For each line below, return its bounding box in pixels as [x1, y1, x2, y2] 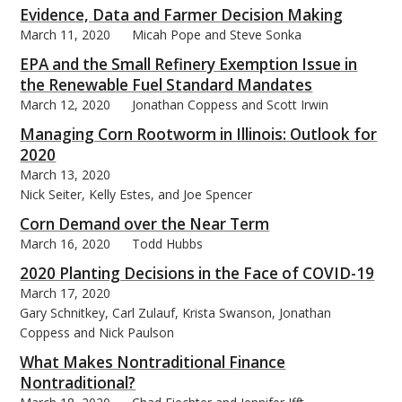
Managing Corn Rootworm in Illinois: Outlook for [20, 123, 378, 144]
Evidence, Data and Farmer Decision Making [20, 4, 344, 25]
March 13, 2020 [20, 165, 111, 183]
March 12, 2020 [20, 95, 111, 113]
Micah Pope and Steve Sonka [132, 25, 302, 43]
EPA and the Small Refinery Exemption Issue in [20, 53, 358, 74]
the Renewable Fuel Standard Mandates [20, 74, 313, 95]
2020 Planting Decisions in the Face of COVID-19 [20, 262, 375, 284]
